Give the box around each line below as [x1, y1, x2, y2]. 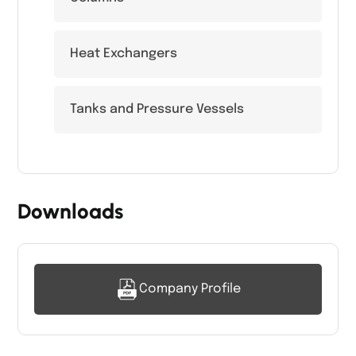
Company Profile [139, 281, 241, 296]
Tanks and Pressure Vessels [70, 102, 244, 116]
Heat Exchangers [70, 46, 177, 60]
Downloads [17, 198, 123, 224]
